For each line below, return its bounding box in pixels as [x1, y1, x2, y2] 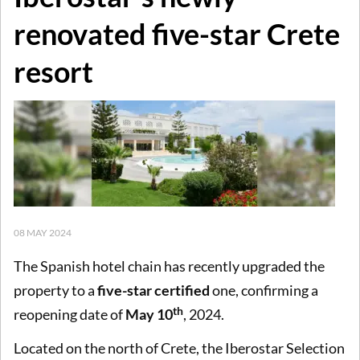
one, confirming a [210, 281, 318, 300]
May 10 [125, 305, 173, 324]
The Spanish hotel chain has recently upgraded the [14, 257, 325, 276]
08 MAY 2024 [14, 226, 72, 239]
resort [14, 53, 93, 89]
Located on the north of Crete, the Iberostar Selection [14, 338, 345, 357]
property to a [14, 281, 95, 300]
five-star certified [95, 281, 210, 300]
